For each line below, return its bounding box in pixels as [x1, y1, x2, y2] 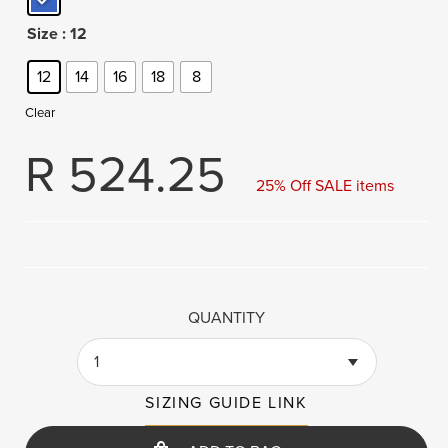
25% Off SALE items [256, 176, 394, 196]
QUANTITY [188, 308, 265, 328]
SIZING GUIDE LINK [145, 393, 308, 413]
